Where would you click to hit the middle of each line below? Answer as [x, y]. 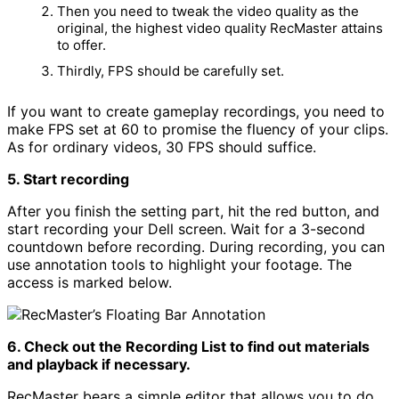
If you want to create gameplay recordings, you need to [196, 111]
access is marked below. [90, 282]
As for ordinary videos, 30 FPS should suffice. [162, 147]
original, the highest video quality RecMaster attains [220, 28]
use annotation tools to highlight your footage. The [179, 264]
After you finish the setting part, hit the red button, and [193, 211]
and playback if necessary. [99, 364]
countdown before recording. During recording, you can [196, 246]
